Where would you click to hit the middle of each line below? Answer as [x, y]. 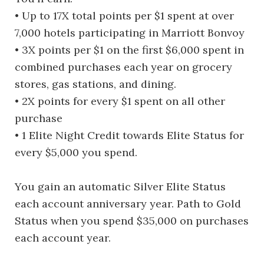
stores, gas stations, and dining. [95, 84]
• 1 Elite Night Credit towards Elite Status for [129, 135]
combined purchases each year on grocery [123, 67]
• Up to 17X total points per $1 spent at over [124, 15]
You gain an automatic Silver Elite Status [120, 186]
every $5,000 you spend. [76, 152]
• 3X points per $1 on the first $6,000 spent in [129, 49]
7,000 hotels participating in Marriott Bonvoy [130, 32]
